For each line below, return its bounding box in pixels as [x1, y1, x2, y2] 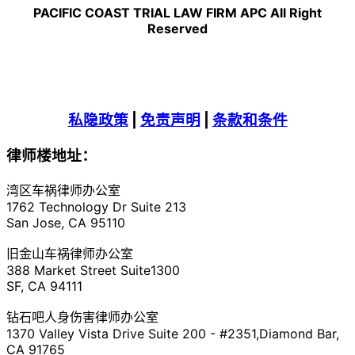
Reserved [147, 20, 208, 36]
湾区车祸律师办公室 [6, 182, 120, 199]
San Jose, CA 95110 [6, 215, 125, 231]
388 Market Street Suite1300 [6, 262, 180, 279]
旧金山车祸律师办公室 [6, 246, 133, 262]
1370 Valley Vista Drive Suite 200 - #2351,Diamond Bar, [6, 326, 339, 342]
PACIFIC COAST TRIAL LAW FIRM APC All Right [33, 4, 322, 21]
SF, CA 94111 [6, 278, 82, 295]
